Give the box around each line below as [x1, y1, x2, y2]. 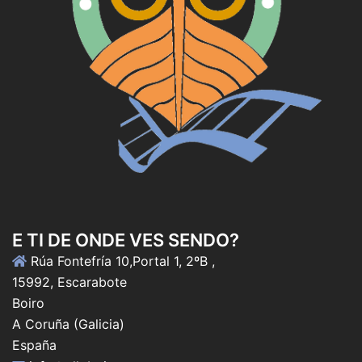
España [12, 337, 57, 354]
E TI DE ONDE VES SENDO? [12, 229, 239, 251]
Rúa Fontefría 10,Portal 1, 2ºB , [27, 253, 215, 270]
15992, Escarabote [12, 274, 127, 291]
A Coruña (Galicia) [12, 316, 124, 333]
